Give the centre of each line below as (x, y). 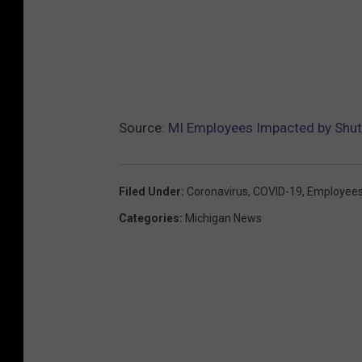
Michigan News (223, 218)
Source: (143, 127)
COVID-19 (278, 191)
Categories (149, 218)
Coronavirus (217, 191)
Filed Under (150, 191)
